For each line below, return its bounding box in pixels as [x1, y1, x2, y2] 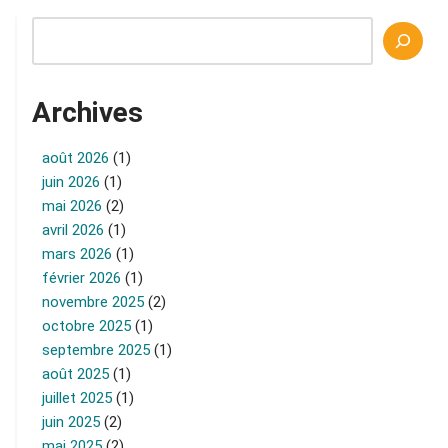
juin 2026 [42, 172, 100, 191]
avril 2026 [42, 220, 104, 239]
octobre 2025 [42, 316, 131, 335]
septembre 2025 [42, 340, 150, 359]
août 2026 [42, 148, 109, 167]
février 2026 [42, 268, 121, 287]
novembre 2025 [42, 292, 144, 311]
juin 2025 [42, 412, 100, 431]
